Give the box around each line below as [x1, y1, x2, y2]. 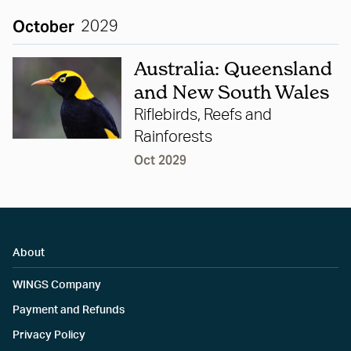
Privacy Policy [13, 330, 85, 342]
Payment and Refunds [13, 305, 125, 317]
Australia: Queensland [133, 57, 332, 81]
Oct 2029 [133, 152, 186, 169]
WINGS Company [13, 280, 101, 291]
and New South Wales [133, 81, 329, 104]
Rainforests [133, 129, 212, 146]
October [13, 16, 74, 38]
